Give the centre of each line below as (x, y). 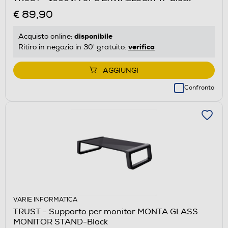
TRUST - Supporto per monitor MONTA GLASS (106, 211)
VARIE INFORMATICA (45, 199)
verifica (141, 47)
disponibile (93, 36)
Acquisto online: (46, 36)
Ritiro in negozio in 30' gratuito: (73, 47)
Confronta (199, 88)
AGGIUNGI (121, 70)
